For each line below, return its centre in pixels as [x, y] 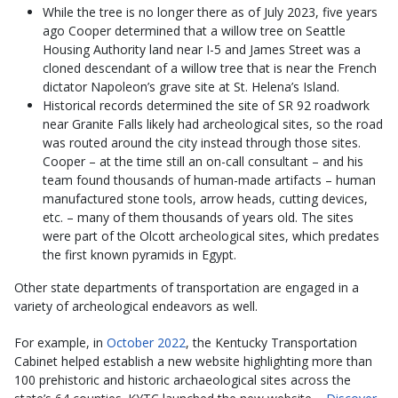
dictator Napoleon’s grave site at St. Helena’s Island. [191, 87]
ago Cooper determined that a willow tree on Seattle [194, 31]
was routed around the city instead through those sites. [202, 143]
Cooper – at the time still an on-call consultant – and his [203, 162]
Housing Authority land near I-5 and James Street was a [202, 50]
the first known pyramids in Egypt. [139, 255]
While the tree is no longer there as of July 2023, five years [210, 12]
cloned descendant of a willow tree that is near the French [210, 68]
